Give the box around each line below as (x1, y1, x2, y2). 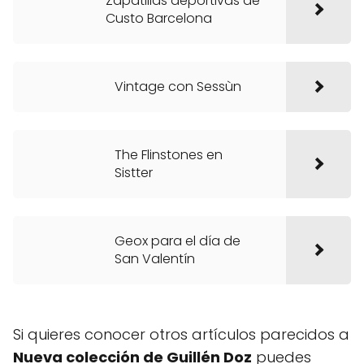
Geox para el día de (115, 232, 240, 250)
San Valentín (115, 249, 195, 268)
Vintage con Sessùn (115, 77, 241, 96)
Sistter (115, 163, 153, 182)
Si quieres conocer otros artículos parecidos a (13, 324, 349, 344)
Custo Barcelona (105, 9, 212, 28)
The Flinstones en (115, 145, 223, 164)
